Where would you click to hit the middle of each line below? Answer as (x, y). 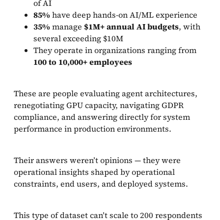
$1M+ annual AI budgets (131, 27)
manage (67, 27)
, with (190, 27)
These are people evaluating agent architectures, (106, 93)
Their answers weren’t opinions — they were (97, 160)
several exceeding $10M (78, 38)
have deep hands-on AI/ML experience (124, 15)
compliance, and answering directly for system (102, 117)
